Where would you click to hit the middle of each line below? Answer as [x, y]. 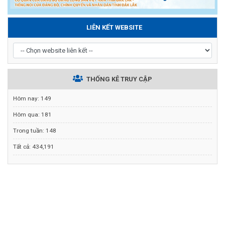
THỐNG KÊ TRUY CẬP [118, 79]
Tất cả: [23, 146]
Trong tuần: [29, 130]
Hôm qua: [27, 114]
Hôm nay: [27, 98]
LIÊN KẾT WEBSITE [113, 27]
